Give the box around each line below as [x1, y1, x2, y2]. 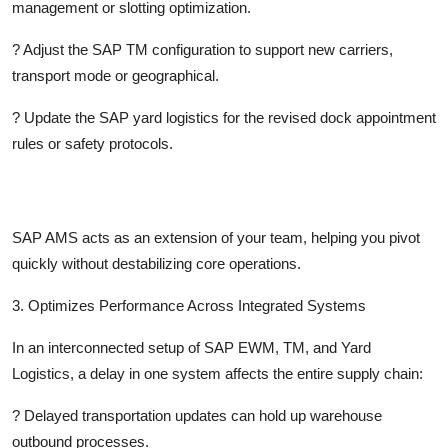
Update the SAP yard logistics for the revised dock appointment [24, 108, 436, 126]
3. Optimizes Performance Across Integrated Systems [12, 296, 366, 314]
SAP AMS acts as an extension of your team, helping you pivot [12, 228, 420, 246]
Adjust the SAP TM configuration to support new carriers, [23, 40, 393, 58]
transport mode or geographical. [12, 66, 219, 84]
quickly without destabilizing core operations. [12, 254, 301, 272]
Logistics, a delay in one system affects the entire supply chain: [12, 364, 423, 382]
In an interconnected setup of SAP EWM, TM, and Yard [12, 338, 371, 356]
